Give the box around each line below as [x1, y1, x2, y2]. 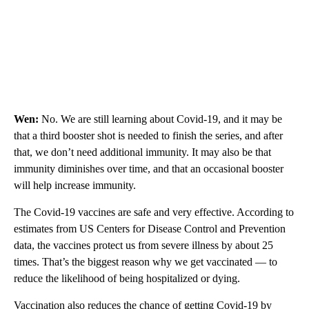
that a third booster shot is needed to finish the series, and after [14, 129, 283, 141]
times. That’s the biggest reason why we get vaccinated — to [14, 255, 277, 268]
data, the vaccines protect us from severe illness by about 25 [14, 239, 273, 251]
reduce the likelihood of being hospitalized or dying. [14, 272, 240, 284]
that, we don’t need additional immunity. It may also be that [14, 146, 271, 158]
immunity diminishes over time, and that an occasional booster [14, 162, 283, 175]
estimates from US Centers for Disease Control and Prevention [14, 222, 286, 235]
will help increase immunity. [14, 179, 136, 191]
